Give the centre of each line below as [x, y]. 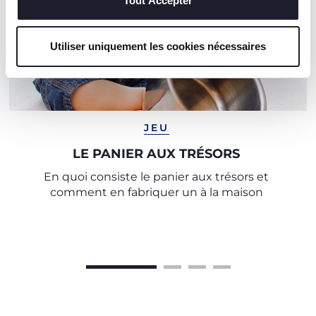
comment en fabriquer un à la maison [156, 192]
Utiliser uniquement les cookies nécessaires [158, 46]
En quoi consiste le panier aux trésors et [156, 177]
